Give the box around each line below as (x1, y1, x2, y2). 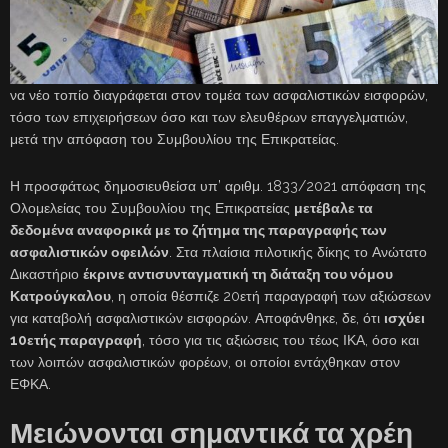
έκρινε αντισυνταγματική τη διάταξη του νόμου (83, 265, 393, 282)
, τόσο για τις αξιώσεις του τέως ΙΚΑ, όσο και (142, 331, 419, 348)
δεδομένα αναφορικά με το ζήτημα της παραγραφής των (10, 221, 387, 238)
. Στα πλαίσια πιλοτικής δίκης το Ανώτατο (169, 243, 427, 260)
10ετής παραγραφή (10, 331, 142, 348)
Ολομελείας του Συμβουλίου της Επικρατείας (10, 199, 294, 216)
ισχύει (384, 309, 425, 326)
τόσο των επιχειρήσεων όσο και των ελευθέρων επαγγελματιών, (10, 108, 408, 125)
